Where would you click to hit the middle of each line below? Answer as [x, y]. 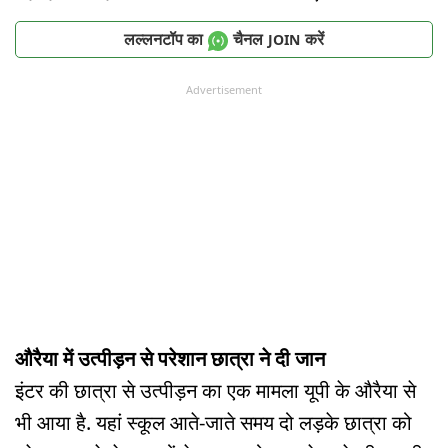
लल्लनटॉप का [163, 38]
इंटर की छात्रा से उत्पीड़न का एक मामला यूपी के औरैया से [215, 390]
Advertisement [224, 90]
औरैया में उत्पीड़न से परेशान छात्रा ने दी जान [170, 358]
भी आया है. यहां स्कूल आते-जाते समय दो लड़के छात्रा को [213, 422]
